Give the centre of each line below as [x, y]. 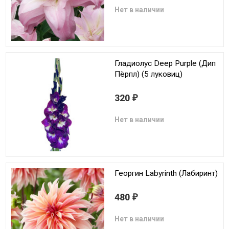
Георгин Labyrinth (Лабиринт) [166, 174]
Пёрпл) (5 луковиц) [148, 74]
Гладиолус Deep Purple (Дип [165, 63]
